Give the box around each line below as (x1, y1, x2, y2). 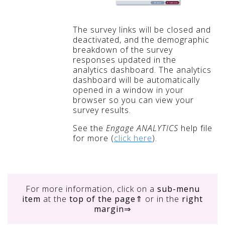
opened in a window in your (73, 84, 184, 95)
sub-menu (157, 183, 200, 195)
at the (41, 193, 69, 205)
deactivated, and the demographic (73, 34, 209, 45)
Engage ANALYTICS (106, 122, 178, 134)
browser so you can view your (73, 94, 194, 105)
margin (94, 203, 124, 215)
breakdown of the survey (73, 44, 173, 55)
